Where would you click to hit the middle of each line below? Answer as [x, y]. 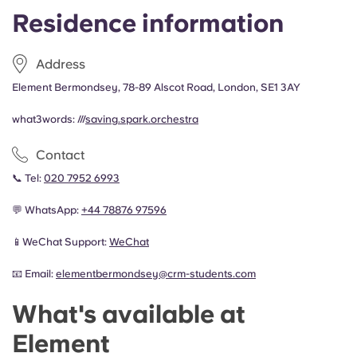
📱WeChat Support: [61, 242]
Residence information [148, 23]
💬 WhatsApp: [47, 210]
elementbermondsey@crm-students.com [156, 274]
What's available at [129, 314]
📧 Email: [34, 274]
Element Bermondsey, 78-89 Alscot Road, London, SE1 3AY [156, 87]
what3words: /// [49, 119]
